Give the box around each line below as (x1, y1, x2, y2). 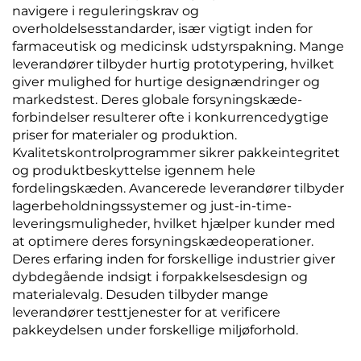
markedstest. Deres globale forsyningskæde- (12, 92, 302, 107)
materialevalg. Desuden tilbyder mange (12, 287, 268, 302)
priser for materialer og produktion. (12, 127, 237, 143)
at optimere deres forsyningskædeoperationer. (12, 234, 313, 249)
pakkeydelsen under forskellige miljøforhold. (12, 322, 298, 338)
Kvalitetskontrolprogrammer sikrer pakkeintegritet (12, 145, 340, 160)
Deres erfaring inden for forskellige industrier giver (12, 251, 335, 267)
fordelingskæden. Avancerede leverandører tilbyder (12, 180, 344, 196)
